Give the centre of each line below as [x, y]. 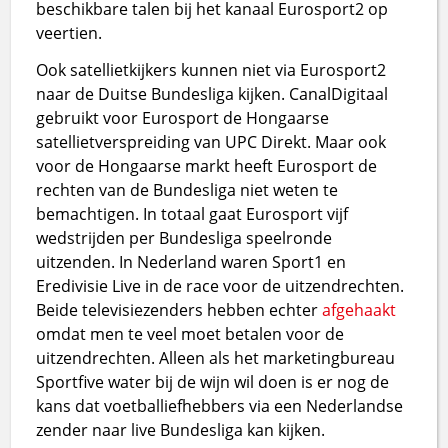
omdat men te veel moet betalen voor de [190, 334]
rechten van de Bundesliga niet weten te [187, 190]
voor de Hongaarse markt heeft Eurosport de [207, 166]
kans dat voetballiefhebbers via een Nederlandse [220, 406]
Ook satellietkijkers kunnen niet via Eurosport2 [211, 70]
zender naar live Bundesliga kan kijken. [181, 430]
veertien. [69, 32]
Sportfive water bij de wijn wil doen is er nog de [213, 382]
